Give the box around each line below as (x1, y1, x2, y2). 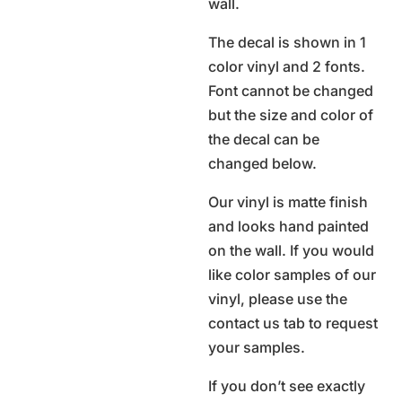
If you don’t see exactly (208, 377, 366, 395)
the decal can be (208, 130, 320, 148)
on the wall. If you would (208, 241, 375, 259)
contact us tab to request (208, 314, 379, 332)
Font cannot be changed (208, 82, 374, 100)
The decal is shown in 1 (208, 33, 367, 51)
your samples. (208, 338, 306, 356)
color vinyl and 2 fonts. (208, 57, 366, 75)
